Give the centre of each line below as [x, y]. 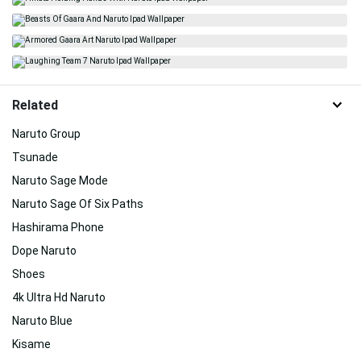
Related [35, 105]
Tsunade [35, 157]
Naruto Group [46, 133]
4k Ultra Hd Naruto [59, 297]
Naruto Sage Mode [60, 180]
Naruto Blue [42, 320]
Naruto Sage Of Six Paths [78, 203]
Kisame [31, 344]
